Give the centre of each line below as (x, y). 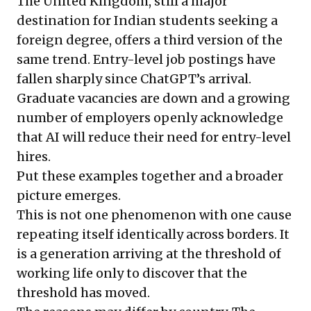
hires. (34, 157)
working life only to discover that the (132, 274)
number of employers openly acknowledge (150, 118)
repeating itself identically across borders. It (153, 235)
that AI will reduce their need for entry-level (154, 137)
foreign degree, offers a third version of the (150, 40)
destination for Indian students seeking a (147, 21)
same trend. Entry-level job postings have (146, 60)
